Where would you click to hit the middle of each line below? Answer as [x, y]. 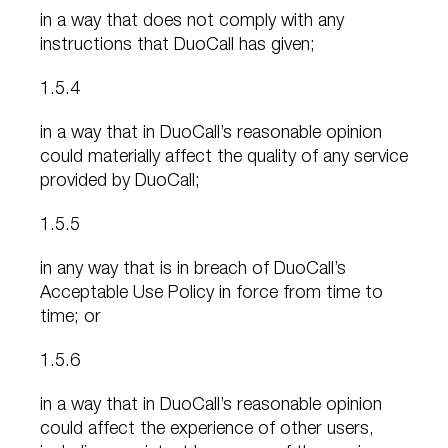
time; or [70, 318]
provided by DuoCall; [120, 182]
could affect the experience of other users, [207, 430]
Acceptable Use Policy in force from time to [211, 294]
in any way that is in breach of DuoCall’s [193, 270]
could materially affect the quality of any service [224, 158]
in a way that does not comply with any [192, 22]
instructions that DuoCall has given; [177, 46]
